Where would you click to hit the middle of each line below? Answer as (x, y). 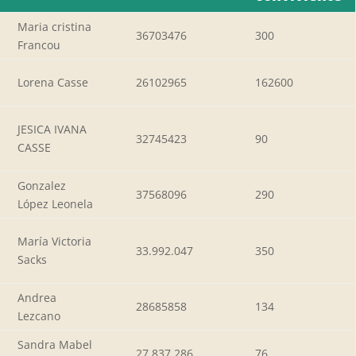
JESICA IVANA (52, 129)
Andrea (37, 297)
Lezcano (39, 315)
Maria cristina (54, 26)
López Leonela (55, 203)
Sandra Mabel (55, 344)
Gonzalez (42, 185)
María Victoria (54, 241)
